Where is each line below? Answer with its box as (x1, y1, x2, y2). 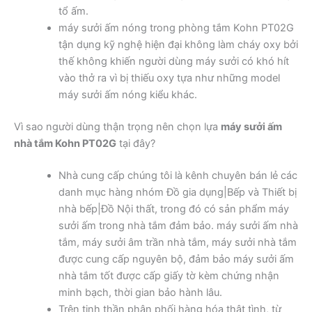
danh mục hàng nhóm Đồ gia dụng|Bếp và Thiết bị (58, 185, 297, 198)
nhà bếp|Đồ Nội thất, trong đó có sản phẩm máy (58, 202, 289, 215)
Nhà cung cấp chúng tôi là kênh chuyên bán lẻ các (58, 169, 297, 182)
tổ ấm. (58, 5, 88, 18)
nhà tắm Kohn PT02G (14, 137, 116, 150)
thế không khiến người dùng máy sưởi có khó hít (58, 55, 289, 68)
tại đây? (116, 137, 155, 150)
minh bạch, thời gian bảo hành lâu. (58, 286, 222, 299)
